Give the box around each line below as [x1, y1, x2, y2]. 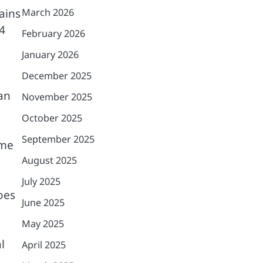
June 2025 [21, 196, 65, 209]
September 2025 [21, 133, 95, 146]
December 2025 [21, 69, 92, 82]
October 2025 [21, 112, 82, 124]
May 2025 [21, 217, 64, 230]
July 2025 [21, 175, 60, 188]
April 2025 [21, 238, 66, 251]
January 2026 [21, 48, 79, 61]
